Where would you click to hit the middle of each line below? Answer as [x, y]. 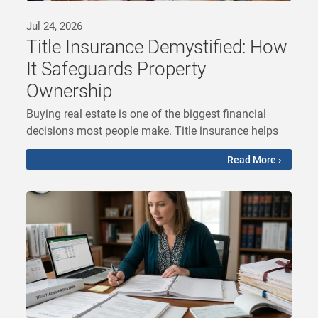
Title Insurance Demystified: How [157, 46]
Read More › [254, 160]
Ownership [70, 90]
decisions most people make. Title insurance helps [153, 130]
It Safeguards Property [116, 68]
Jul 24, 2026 [55, 25]
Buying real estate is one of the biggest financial [147, 113]
